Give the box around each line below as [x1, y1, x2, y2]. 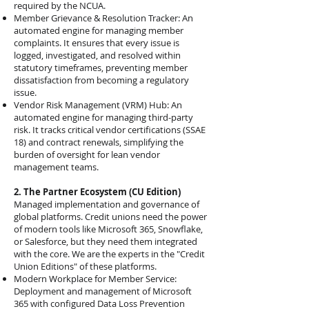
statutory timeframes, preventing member [14, 61, 188, 74]
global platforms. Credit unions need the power [14, 210, 207, 223]
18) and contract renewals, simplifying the [14, 136, 183, 148]
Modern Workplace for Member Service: [14, 272, 177, 285]
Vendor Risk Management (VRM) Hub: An [14, 99, 182, 111]
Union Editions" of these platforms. [14, 260, 157, 272]
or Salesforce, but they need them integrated [14, 235, 197, 248]
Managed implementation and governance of [14, 198, 199, 210]
